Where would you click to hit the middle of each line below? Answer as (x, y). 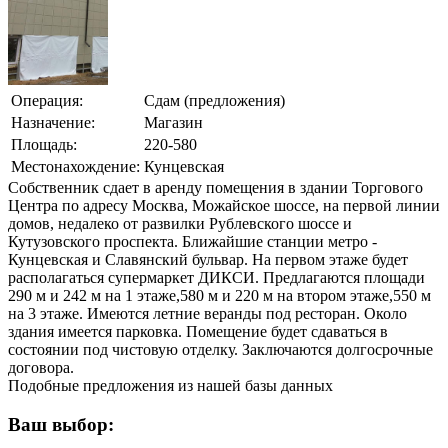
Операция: (47, 101)
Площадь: (44, 145)
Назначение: (53, 123)
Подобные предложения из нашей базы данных (170, 386)
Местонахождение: (75, 167)
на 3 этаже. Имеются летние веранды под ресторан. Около (207, 314)
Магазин (173, 123)
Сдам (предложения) (214, 101)
